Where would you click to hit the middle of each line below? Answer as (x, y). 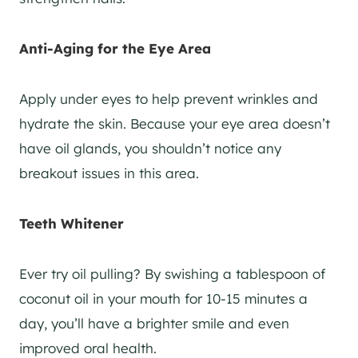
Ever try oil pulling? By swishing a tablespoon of (172, 273)
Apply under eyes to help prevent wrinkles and (169, 98)
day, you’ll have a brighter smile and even (154, 323)
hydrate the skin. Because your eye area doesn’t (175, 123)
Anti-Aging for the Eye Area (115, 48)
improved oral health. (88, 348)
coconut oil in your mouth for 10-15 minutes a (163, 298)
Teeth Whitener (72, 223)
